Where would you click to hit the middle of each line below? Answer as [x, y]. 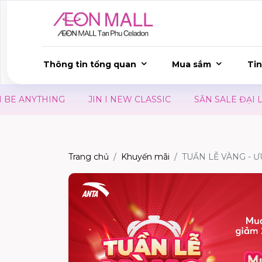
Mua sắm [192, 64]
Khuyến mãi [145, 157]
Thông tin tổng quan [90, 64]
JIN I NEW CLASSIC [109, 99]
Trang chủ [89, 157]
